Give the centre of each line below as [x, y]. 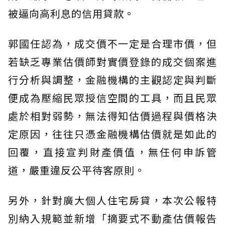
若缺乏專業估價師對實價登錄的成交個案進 [113, 61]
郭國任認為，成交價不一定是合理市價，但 [113, 43]
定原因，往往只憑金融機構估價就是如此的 [113, 134]
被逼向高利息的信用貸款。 [71, 13]
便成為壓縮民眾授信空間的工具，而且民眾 [113, 97]
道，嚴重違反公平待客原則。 [77, 170]
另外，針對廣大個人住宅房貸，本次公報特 [113, 200]
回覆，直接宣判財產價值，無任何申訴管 [113, 152]
